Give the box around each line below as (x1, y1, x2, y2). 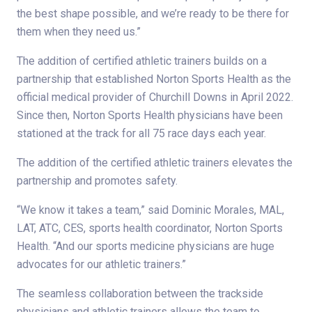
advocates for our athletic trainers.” (17, 257, 186, 271)
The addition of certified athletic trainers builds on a (17, 54, 267, 68)
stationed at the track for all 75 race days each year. (17, 126, 266, 140)
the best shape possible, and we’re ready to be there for (17, 6, 289, 20)
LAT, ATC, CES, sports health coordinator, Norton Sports (17, 221, 283, 235)
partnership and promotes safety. (17, 173, 178, 187)
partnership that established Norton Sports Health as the (17, 72, 291, 86)
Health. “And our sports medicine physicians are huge (17, 239, 274, 253)
